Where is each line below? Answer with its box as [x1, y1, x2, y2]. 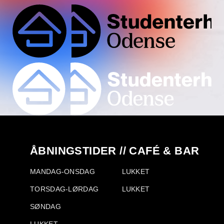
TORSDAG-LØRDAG [30, 185, 101, 193]
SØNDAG [30, 202, 61, 211]
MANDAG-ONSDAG [30, 167, 97, 176]
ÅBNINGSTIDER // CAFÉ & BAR [30, 144, 199, 157]
